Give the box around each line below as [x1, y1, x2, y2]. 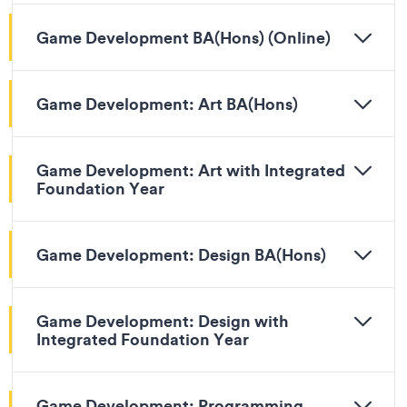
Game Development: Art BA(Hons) [36, 93, 298, 114]
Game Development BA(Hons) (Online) [36, 26, 331, 48]
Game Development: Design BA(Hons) [36, 243, 326, 265]
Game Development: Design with [36, 310, 289, 332]
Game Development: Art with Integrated [36, 159, 345, 181]
